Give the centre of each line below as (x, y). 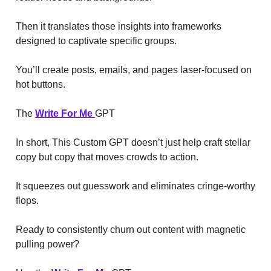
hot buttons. (41, 84)
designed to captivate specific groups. (97, 41)
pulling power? (49, 244)
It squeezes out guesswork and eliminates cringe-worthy (135, 186)
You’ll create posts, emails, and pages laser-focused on (134, 70)
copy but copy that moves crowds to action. (108, 157)
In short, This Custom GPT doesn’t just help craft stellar (133, 142)
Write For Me (65, 113)
